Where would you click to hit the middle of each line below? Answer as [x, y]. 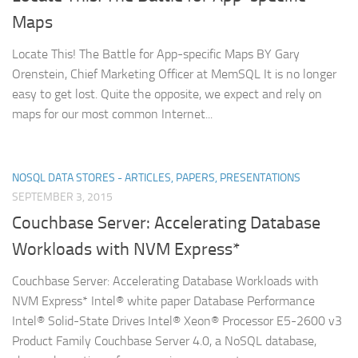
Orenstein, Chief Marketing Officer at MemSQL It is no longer [174, 74]
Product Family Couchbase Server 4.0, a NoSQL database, [164, 341]
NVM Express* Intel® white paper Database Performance [163, 301]
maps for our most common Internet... [112, 114]
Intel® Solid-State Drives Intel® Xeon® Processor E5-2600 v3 [177, 321]
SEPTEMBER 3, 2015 [62, 197]
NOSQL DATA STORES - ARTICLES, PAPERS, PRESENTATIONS [156, 178]
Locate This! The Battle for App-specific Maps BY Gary [156, 54]
